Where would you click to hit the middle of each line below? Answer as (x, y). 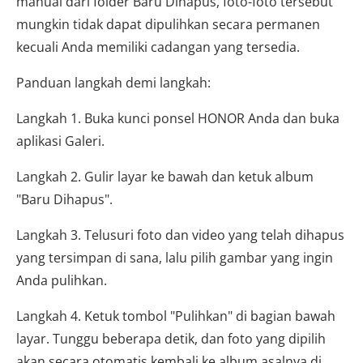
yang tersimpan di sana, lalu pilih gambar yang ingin (175, 258)
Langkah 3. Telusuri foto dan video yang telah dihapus (180, 235)
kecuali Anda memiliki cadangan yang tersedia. (158, 47)
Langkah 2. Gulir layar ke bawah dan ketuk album (165, 177)
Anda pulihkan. (62, 280)
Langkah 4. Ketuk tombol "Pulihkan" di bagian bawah (176, 316)
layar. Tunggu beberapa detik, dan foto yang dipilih (171, 339)
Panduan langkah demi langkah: (113, 83)
